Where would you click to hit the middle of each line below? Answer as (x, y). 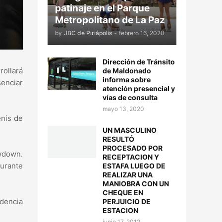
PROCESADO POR (133, 148)
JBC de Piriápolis (88, 33)
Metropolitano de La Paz (110, 20)
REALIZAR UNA (128, 175)
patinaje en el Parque (102, 8)
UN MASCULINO (130, 130)
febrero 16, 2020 (142, 33)
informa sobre (127, 80)
